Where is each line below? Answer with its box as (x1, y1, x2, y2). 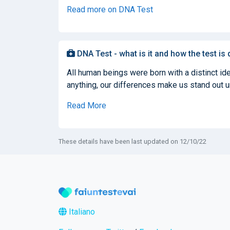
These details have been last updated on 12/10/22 (59, 137, 206, 145)
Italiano (67, 206, 95, 217)
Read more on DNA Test (67, 4, 153, 14)
